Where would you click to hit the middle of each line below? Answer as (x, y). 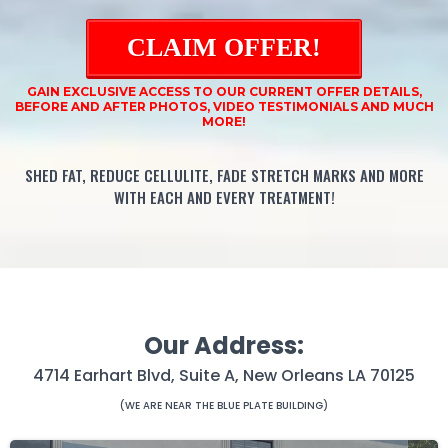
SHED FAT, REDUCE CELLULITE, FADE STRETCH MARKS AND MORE (224, 175)
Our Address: (224, 345)
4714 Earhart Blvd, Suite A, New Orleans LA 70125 (224, 375)
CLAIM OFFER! (224, 47)
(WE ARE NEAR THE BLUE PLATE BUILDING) (224, 405)
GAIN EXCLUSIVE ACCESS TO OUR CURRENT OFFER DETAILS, (224, 91)
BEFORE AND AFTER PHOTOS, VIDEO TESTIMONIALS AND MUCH (224, 106)
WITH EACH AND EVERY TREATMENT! (224, 197)
